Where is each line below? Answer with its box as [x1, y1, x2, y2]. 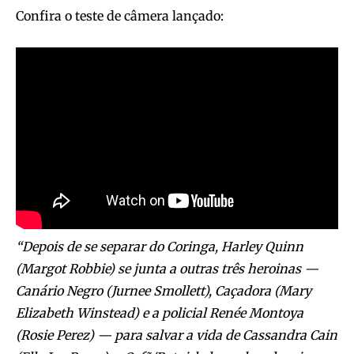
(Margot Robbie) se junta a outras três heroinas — [16, 260, 318, 277]
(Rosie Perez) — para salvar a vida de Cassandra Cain [16, 326, 337, 343]
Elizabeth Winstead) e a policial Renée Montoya [16, 304, 303, 321]
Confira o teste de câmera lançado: [16, 8, 224, 24]
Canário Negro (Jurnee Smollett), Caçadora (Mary [16, 282, 311, 299]
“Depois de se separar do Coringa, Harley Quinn [16, 238, 303, 254]
